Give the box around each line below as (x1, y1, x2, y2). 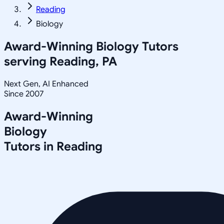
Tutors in (4, 138, 56, 154)
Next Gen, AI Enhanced (4, 78, 88, 89)
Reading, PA (49, 53, 117, 69)
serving (4, 53, 49, 69)
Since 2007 (4, 88, 43, 99)
